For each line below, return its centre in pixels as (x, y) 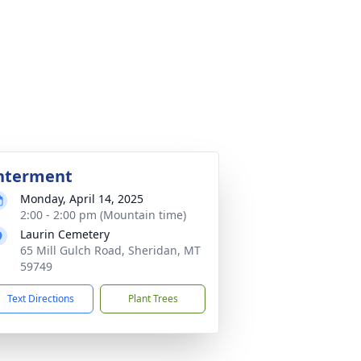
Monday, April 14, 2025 (82, 199)
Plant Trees (153, 299)
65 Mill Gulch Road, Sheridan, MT (110, 250)
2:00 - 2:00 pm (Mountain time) (103, 215)
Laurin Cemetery (65, 234)
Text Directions (41, 299)
